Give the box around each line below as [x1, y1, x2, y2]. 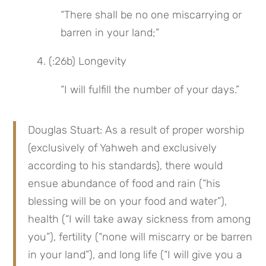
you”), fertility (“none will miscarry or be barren [28, 230, 253, 243]
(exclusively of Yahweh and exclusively [28, 141, 217, 154]
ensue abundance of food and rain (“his [28, 177, 221, 190]
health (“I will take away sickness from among [28, 213, 251, 226]
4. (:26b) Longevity [37, 55, 127, 68]
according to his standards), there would [28, 159, 223, 172]
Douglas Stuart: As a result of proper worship [28, 123, 245, 137]
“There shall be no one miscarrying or [61, 8, 242, 21]
